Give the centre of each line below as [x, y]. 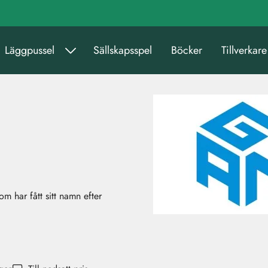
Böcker [187, 50]
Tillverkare [244, 50]
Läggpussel [29, 50]
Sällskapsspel [123, 50]
